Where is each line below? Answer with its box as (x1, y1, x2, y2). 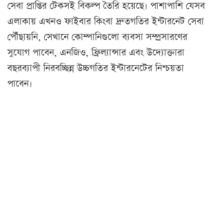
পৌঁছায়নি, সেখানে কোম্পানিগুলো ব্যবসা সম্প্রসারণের (7, 30, 187, 44)
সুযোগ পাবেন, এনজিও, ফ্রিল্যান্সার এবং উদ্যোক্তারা (7, 46, 184, 59)
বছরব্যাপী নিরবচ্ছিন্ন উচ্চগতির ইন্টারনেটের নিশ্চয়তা (7, 61, 184, 75)
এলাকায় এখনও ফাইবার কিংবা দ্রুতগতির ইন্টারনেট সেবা (7, 15, 204, 28)
